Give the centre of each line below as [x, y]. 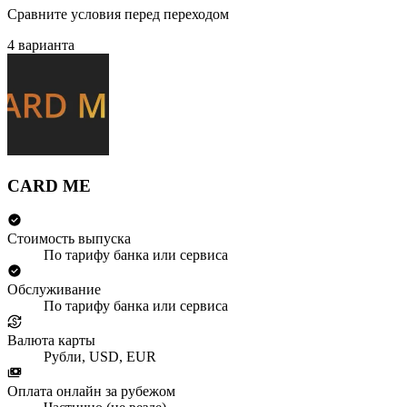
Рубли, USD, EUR [100, 357]
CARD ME [49, 185]
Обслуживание [54, 290]
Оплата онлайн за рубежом [91, 392]
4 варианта [41, 45]
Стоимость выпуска [69, 239]
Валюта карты [51, 341]
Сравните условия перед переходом [118, 15]
